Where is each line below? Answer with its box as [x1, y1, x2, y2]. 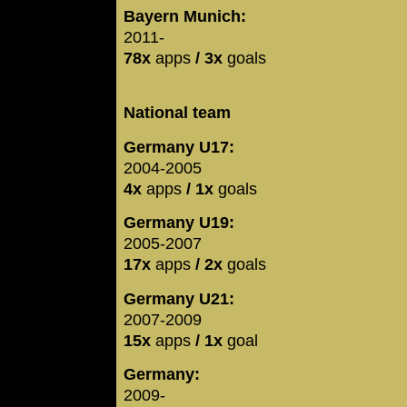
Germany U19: [124, 213, 234, 233]
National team [124, 104, 231, 123]
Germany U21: [124, 289, 234, 308]
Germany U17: [124, 137, 234, 156]
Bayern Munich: [124, 7, 246, 26]
